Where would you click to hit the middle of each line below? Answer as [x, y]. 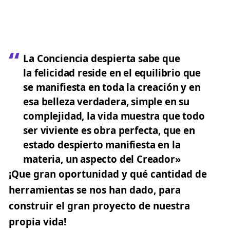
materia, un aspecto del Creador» [102, 159]
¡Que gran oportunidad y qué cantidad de [108, 174]
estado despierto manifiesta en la [102, 145]
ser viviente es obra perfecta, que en [109, 130]
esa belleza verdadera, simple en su [106, 101]
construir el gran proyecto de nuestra [99, 206]
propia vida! [37, 222]
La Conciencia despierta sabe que [102, 58]
